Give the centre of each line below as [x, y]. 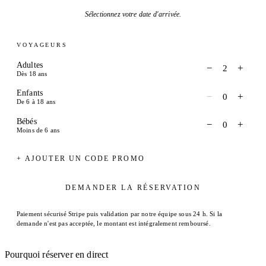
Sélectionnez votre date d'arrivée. [133, 14]
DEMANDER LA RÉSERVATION [133, 187]
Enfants [30, 93]
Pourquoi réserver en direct [57, 254]
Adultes [30, 64]
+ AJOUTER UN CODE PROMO [81, 158]
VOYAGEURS [42, 45]
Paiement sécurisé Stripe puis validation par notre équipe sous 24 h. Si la [119, 213]
